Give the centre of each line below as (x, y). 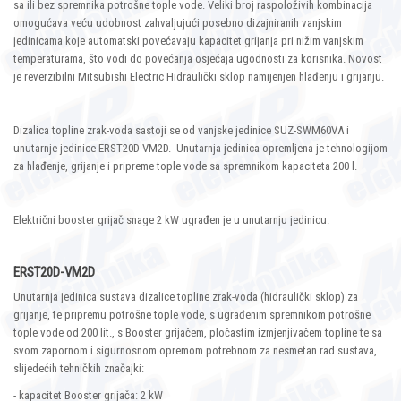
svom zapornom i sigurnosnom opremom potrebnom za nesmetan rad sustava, (195, 351)
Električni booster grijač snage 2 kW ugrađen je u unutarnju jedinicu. (171, 220)
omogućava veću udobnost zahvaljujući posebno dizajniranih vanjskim (178, 23)
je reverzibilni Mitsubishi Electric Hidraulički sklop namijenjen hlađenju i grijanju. (199, 77)
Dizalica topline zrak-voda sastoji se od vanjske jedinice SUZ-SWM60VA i (181, 131)
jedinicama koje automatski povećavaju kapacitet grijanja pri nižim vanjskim (188, 41)
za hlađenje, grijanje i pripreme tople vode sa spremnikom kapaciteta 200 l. (185, 166)
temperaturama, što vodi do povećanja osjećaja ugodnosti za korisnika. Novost (198, 59)
